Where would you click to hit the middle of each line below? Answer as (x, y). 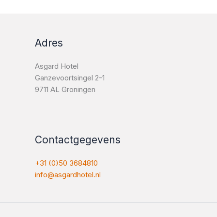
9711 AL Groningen (65, 89)
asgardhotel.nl (77, 175)
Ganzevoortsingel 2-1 (70, 77)
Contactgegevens (78, 140)
